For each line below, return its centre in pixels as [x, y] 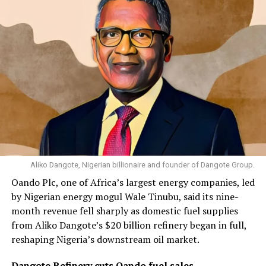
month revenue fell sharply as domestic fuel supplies [124, 211]
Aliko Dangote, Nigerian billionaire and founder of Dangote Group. [143, 165]
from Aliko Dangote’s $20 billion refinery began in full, [129, 225]
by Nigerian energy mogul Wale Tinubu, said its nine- [125, 197]
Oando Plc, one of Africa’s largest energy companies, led [133, 183]
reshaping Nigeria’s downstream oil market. [105, 240]
